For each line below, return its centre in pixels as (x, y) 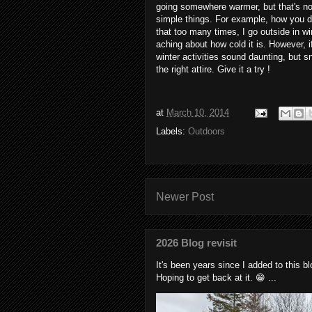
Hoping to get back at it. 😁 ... (216, 277)
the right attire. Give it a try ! (213, 69)
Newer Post (185, 196)
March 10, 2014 (198, 112)
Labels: (172, 131)
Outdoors (206, 131)
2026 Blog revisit (196, 242)
